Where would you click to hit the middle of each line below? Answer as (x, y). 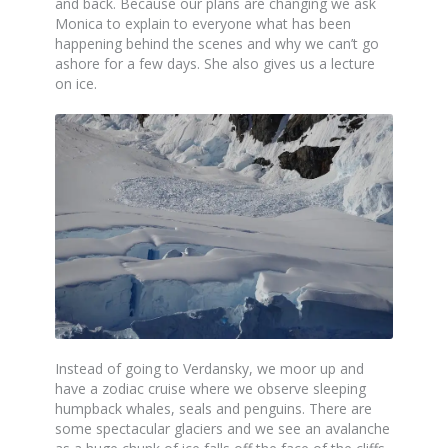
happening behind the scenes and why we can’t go (217, 44)
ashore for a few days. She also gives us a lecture (215, 64)
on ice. (76, 84)
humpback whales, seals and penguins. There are (213, 409)
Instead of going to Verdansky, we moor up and (209, 369)
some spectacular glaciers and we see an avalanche (222, 429)
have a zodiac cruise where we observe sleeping (210, 389)
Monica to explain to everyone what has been (203, 24)
